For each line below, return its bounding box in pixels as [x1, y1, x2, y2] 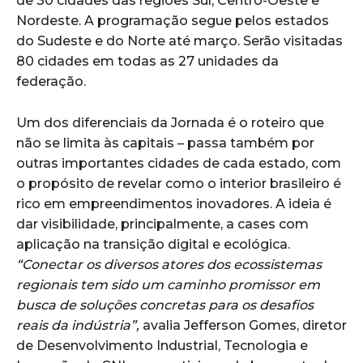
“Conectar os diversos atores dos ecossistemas [16, 256, 322, 272]
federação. [16, 73, 86, 89]
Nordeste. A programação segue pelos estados [16, 12, 329, 28]
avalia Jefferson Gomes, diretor [139, 317, 347, 333]
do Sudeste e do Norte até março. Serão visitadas [16, 32, 343, 49]
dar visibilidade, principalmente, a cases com [16, 216, 309, 232]
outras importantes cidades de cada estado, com [16, 155, 341, 171]
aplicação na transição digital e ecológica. [16, 236, 290, 252]
